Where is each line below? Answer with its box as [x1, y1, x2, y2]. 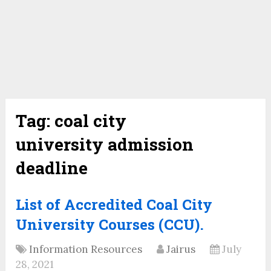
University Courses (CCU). [16, 215, 204, 235]
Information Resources [29, 243, 143, 256]
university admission [16, 133, 194, 156]
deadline [16, 157, 88, 180]
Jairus [166, 243, 196, 256]
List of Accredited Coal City [16, 195, 213, 215]
